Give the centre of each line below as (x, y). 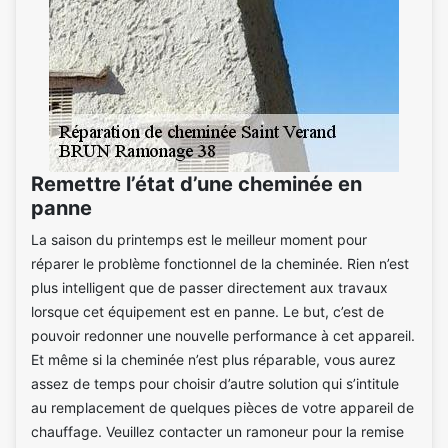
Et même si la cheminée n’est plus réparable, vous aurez (213, 359)
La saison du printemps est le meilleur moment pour (199, 239)
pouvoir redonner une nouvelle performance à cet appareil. (223, 335)
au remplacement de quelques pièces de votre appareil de (222, 407)
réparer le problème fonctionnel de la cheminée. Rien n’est (220, 263)
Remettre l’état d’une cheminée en (196, 183)
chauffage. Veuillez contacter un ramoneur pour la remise (217, 431)
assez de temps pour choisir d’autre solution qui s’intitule (215, 383)
